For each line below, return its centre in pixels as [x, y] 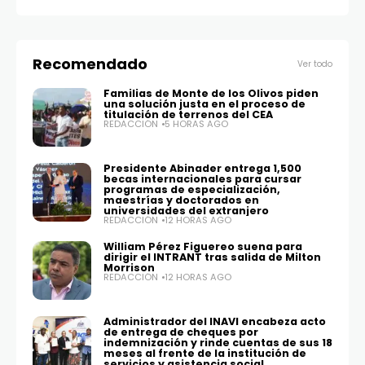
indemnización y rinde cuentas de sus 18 [218, 343]
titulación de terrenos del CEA [188, 115]
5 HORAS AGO [196, 124]
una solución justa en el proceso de [204, 104]
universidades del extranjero [186, 211]
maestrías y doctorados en [181, 200]
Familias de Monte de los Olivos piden [211, 94]
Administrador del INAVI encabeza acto [215, 322]
